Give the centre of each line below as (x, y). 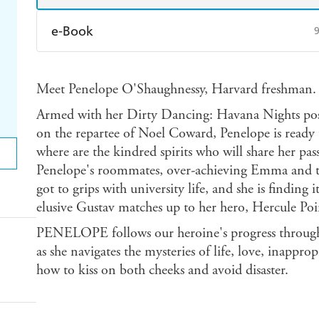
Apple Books (218, 67)
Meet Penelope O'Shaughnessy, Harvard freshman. (176, 90)
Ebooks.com (96, 98)
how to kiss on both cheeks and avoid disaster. (162, 271)
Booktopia (213, 98)
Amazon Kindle (104, 67)
